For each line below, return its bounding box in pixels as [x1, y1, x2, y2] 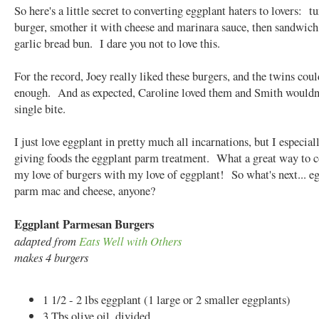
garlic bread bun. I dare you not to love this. [14, 35, 220, 52]
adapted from [14, 233, 79, 249]
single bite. [14, 100, 66, 117]
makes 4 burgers [14, 249, 88, 266]
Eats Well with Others [79, 233, 182, 249]
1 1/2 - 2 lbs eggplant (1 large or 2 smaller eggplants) [43, 291, 291, 308]
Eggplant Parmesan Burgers [14, 215, 154, 234]
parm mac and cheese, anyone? [14, 182, 155, 199]
